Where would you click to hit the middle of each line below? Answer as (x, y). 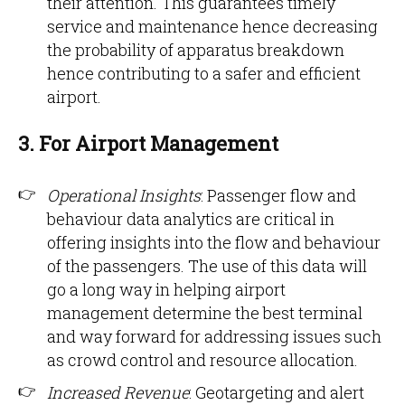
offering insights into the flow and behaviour (214, 242)
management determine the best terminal (205, 313)
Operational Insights (124, 195)
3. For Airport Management (148, 143)
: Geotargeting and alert (277, 392)
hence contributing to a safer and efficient (204, 73)
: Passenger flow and (278, 195)
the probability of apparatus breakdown (196, 50)
